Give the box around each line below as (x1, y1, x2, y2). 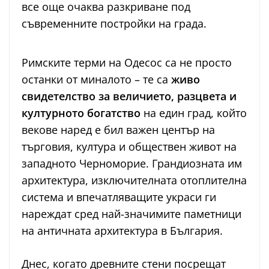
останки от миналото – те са (22, 71, 171, 86)
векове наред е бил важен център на (22, 122, 215, 137)
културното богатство (22, 105, 141, 120)
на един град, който (141, 105, 247, 120)
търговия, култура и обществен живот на (22, 139, 237, 154)
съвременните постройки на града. (22, 16, 207, 31)
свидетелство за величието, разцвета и (22, 88, 237, 103)
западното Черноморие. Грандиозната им (22, 156, 242, 171)
